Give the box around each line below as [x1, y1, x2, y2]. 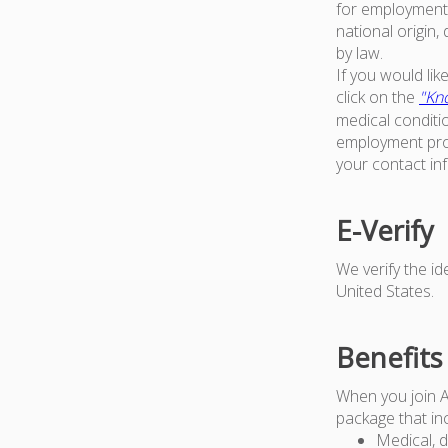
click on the [336, 85, 419, 108]
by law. [336, 41, 383, 64]
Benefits [336, 338, 443, 376]
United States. [336, 279, 434, 302]
